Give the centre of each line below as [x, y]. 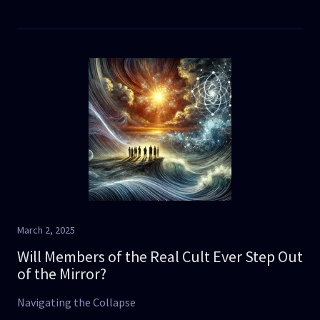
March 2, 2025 [46, 230]
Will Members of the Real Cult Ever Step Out [160, 256]
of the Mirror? [62, 274]
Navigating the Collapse [76, 302]
